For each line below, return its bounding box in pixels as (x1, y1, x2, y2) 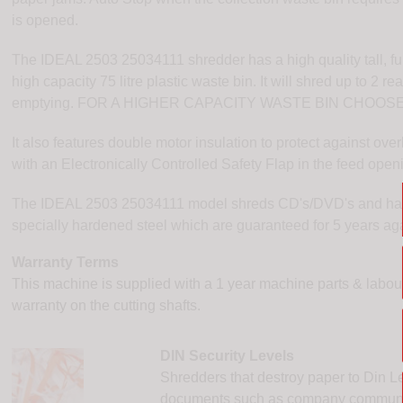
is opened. (12, 13, 79, 29)
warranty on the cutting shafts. (12, 298, 201, 314)
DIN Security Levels (159, 348, 294, 364)
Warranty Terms (12, 255, 120, 271)
